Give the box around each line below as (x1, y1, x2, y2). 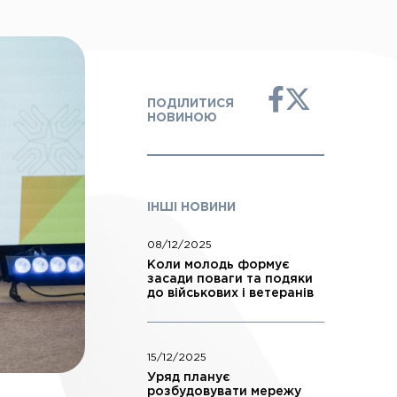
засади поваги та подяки (147, 274, 313, 284)
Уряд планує (147, 372, 230, 383)
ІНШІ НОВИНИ (147, 202, 236, 213)
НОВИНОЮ (147, 113, 217, 123)
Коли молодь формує (147, 260, 290, 270)
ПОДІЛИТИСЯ (147, 98, 234, 109)
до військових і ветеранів (147, 288, 314, 299)
